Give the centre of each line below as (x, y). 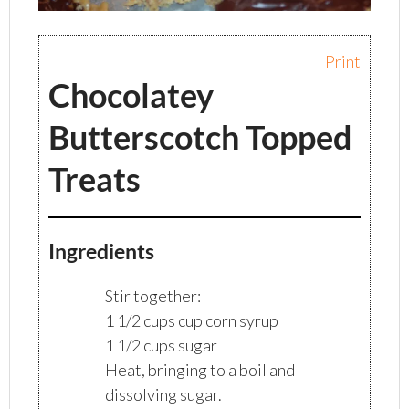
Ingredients (102, 251)
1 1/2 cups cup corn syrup (191, 321)
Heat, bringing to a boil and (199, 370)
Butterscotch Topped (201, 137)
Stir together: (152, 296)
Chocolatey (131, 95)
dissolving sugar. (163, 395)
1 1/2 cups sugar (161, 346)
